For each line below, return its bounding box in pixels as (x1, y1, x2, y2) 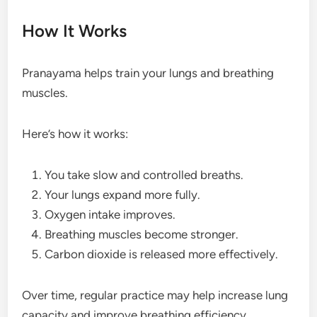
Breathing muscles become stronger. (45, 226, 239, 241)
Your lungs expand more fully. (45, 187, 201, 202)
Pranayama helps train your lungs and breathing (22, 65, 275, 80)
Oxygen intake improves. (45, 207, 176, 221)
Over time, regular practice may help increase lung (22, 287, 289, 302)
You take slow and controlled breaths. (45, 167, 244, 182)
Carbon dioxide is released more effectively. (45, 246, 279, 261)
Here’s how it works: (22, 126, 129, 141)
